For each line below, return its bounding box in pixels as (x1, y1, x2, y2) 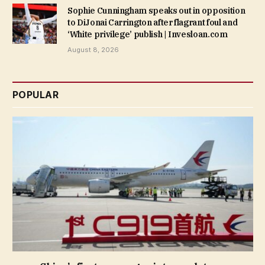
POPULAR (12, 88, 59, 101)
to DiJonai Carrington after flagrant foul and (67, 17, 238, 28)
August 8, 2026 (67, 45, 119, 54)
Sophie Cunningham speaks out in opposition (67, 5, 245, 16)
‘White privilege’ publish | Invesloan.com (67, 28, 228, 40)
